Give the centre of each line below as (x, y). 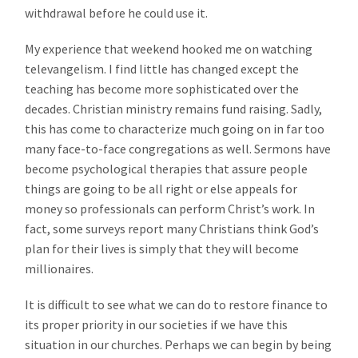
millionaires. (60, 268)
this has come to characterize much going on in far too (175, 128)
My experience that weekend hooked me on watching (169, 48)
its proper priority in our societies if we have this (157, 324)
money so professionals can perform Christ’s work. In (170, 208)
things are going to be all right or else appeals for (161, 188)
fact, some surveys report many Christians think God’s (172, 228)
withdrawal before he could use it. (117, 12)
